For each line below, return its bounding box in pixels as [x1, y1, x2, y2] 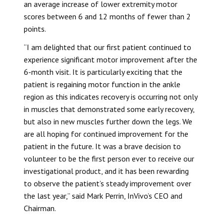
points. [24, 23, 46, 34]
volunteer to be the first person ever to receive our [24, 153, 194, 164]
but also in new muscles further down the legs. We [24, 116, 192, 126]
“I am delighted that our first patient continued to [24, 42, 191, 52]
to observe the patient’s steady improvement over [24, 178, 191, 188]
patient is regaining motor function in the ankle [24, 79, 180, 89]
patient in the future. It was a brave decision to [24, 141, 181, 151]
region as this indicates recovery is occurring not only [24, 91, 197, 102]
